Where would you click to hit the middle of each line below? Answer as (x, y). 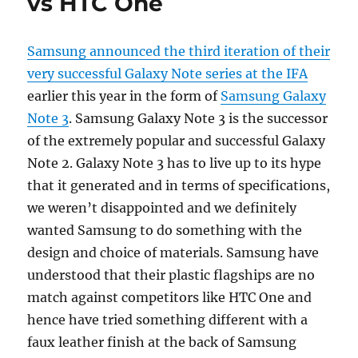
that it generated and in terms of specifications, (179, 185)
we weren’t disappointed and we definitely (162, 208)
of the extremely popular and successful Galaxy (177, 141)
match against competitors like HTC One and (170, 297)
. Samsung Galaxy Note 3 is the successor (199, 118)
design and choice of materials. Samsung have (173, 253)
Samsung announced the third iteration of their (179, 51)
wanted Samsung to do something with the (165, 230)
